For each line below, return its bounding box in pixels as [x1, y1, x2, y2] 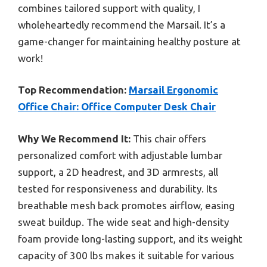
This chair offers [131, 132, 206, 144]
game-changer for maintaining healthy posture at [18, 35, 241, 47]
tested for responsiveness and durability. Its [18, 182, 218, 194]
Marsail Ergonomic [129, 84, 218, 96]
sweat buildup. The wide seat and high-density [18, 216, 229, 228]
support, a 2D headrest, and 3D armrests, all [18, 166, 218, 178]
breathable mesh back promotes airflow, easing [18, 199, 235, 211]
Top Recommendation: [18, 84, 126, 96]
